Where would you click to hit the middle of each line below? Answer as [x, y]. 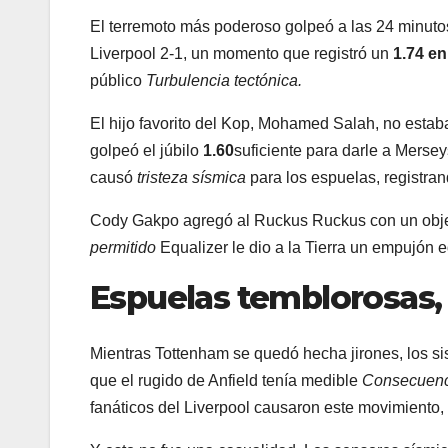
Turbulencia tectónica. [224, 80]
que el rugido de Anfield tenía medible [226, 380]
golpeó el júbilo [146, 150]
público [118, 80]
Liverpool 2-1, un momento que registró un [241, 53]
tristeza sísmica [191, 177]
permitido [123, 247]
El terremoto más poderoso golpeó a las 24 [244, 26]
